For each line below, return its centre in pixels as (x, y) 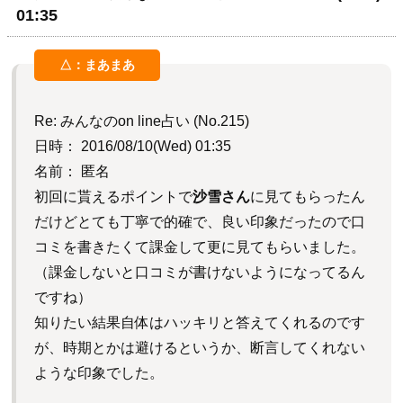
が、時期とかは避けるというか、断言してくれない (200, 348)
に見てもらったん (308, 197)
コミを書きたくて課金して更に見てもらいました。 (200, 247)
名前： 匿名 (72, 172)
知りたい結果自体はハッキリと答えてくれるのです (200, 323)
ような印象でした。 (99, 373)
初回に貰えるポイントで (113, 197)
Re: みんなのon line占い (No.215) (142, 121)
